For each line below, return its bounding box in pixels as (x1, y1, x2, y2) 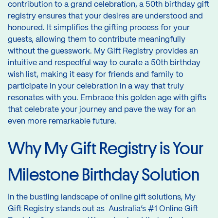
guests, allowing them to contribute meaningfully (8, 36, 185, 43)
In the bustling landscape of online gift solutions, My (8, 193, 196, 201)
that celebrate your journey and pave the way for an (8, 106, 196, 113)
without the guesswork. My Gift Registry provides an (8, 47, 198, 55)
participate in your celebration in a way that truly (8, 82, 184, 90)
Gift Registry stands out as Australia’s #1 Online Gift (8, 205, 198, 213)
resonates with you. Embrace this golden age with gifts (8, 94, 206, 102)
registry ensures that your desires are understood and (8, 12, 203, 20)
